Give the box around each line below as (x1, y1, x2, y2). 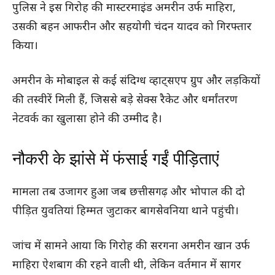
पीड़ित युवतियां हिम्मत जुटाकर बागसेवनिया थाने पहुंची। (12, 204, 239, 219)
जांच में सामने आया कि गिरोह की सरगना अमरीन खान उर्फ (12, 239, 250, 254)
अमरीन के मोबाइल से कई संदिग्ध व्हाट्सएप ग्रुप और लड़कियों (12, 74, 260, 88)
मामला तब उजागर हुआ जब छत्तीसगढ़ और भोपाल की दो (12, 185, 245, 199)
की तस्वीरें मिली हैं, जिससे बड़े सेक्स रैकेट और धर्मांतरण (12, 93, 238, 107)
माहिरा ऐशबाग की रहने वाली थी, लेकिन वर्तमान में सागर (12, 258, 241, 273)
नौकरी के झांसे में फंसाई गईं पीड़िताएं (12, 149, 219, 169)
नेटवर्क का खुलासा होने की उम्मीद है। (12, 112, 162, 126)
